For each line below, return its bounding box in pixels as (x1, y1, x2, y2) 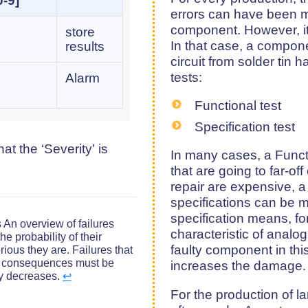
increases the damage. (170, 258, 307, 273)
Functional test (194, 98, 281, 113)
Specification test (194, 119, 295, 134)
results (65, 38, 104, 54)
